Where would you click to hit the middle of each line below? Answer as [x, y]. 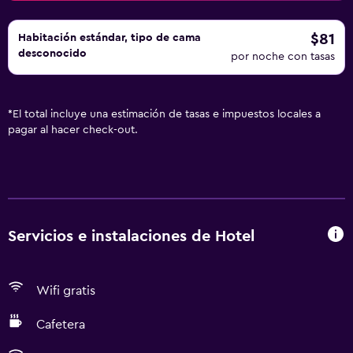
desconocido [52, 54]
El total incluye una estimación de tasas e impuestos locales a [167, 114]
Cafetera [61, 325]
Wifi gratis [66, 291]
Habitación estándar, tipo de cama [110, 38]
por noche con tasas [283, 57]
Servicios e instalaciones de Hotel [131, 236]
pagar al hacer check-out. [73, 130]
